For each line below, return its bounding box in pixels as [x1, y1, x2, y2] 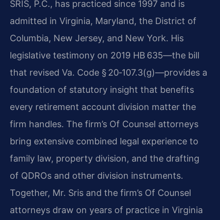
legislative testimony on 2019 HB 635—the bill [10, 50, 199, 60]
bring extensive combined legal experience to [10, 136, 198, 146]
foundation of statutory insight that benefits [10, 84, 194, 95]
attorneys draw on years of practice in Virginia [10, 205, 203, 215]
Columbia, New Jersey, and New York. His [10, 33, 184, 43]
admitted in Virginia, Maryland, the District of [10, 16, 196, 26]
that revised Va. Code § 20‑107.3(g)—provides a [10, 67, 207, 78]
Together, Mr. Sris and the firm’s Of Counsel [10, 188, 191, 198]
